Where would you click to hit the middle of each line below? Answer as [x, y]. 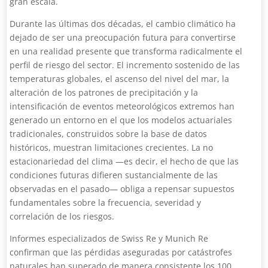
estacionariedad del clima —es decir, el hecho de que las [124, 161]
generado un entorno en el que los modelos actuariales [121, 120]
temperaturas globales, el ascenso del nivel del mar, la [120, 79]
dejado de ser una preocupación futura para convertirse [123, 37]
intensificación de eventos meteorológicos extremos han [122, 106]
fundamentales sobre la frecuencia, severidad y [106, 202]
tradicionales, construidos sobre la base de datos [109, 134]
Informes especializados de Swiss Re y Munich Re [109, 238]
